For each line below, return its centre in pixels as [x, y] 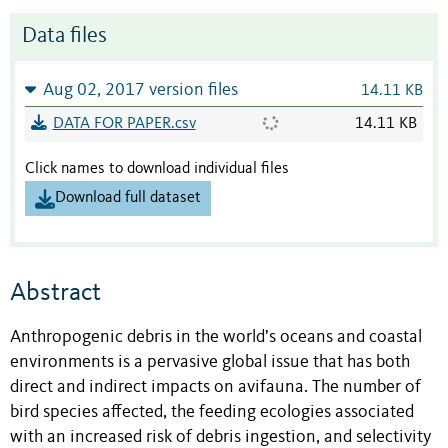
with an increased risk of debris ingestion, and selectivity [220, 437]
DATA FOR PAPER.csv [124, 124]
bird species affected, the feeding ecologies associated [212, 412]
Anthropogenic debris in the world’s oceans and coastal [216, 337]
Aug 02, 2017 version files [140, 91]
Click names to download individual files [157, 169]
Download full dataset [128, 198]
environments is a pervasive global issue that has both [210, 362]
